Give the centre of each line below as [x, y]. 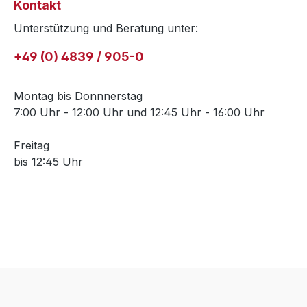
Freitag [32, 146]
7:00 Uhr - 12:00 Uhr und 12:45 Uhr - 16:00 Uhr [139, 113]
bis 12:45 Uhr [48, 162]
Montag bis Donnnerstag [78, 96]
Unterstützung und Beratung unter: [106, 28]
